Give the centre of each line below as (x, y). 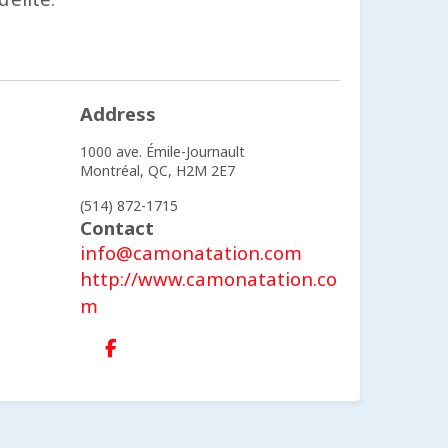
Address (117, 113)
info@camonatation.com (190, 252)
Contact (116, 227)
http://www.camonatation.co (208, 278)
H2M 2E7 (205, 170)
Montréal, (111, 170)
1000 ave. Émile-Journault (162, 151)
